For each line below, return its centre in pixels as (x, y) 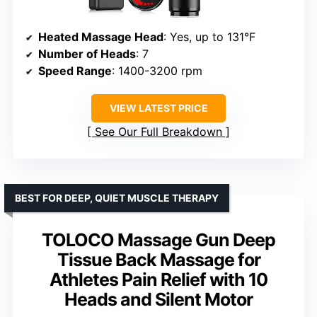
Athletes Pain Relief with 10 (158, 280)
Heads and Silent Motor (158, 300)
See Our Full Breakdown (158, 132)
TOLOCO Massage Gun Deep (158, 240)
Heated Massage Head (101, 37)
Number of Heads (87, 54)
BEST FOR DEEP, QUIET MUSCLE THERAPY (117, 198)
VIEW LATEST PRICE (158, 108)
